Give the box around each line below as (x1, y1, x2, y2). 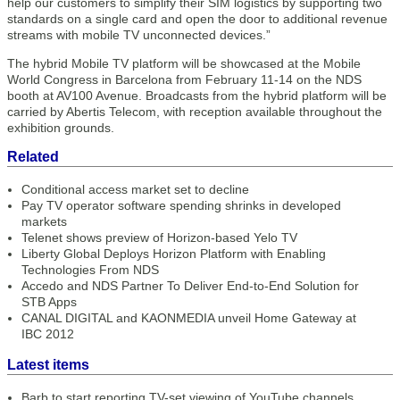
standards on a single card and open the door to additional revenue (7, 12, 387, 26)
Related (7, 149, 59, 164)
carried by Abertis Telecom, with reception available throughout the (7, 104, 382, 119)
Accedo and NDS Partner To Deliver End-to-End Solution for (21, 279, 359, 293)
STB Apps (21, 295, 77, 309)
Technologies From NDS (21, 262, 159, 277)
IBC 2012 (21, 327, 74, 341)
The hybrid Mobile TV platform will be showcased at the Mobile (7, 56, 361, 71)
